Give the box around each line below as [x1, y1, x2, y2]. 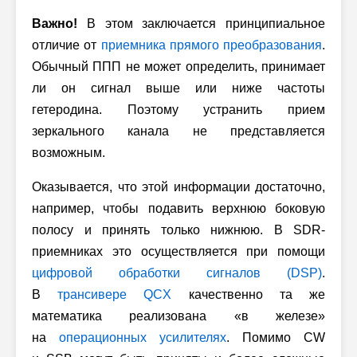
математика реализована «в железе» [32, 308, 325, 323]
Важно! [32, 16, 77, 30]
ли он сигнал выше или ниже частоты [32, 80, 325, 95]
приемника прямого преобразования [100, 37, 322, 52]
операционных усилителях [59, 330, 226, 344]
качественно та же [171, 287, 326, 301]
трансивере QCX [57, 287, 172, 301]
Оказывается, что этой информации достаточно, [32, 179, 325, 194]
